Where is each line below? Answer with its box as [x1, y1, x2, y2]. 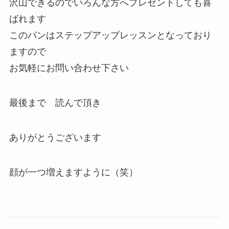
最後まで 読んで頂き [9, 98, 110, 108]
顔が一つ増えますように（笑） [9, 167, 138, 177]
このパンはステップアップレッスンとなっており [9, 30, 212, 41]
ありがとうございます [9, 132, 101, 143]
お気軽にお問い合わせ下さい [9, 63, 129, 74]
